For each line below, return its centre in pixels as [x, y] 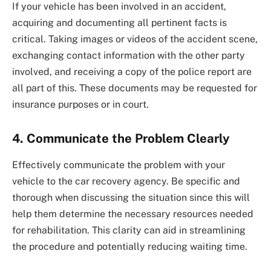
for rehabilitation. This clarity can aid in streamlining [129, 230]
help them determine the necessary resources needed [133, 214]
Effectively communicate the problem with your [119, 165]
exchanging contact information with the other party [129, 56]
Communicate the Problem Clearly [128, 138]
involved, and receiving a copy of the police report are [132, 72]
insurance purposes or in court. [80, 105]
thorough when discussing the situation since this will [131, 198]
